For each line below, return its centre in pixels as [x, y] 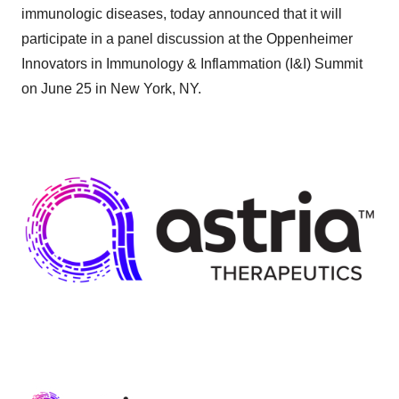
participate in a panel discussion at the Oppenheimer [187, 39]
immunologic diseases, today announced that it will [182, 14]
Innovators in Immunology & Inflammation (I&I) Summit [192, 64]
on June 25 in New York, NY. [111, 89]
